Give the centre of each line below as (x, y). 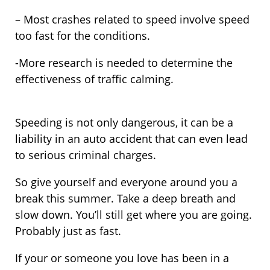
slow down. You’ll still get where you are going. (133, 215)
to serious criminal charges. (86, 155)
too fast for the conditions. (83, 36)
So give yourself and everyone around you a (126, 182)
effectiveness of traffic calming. (94, 79)
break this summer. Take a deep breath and (125, 199)
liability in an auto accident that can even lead (131, 139)
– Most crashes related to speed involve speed (132, 20)
